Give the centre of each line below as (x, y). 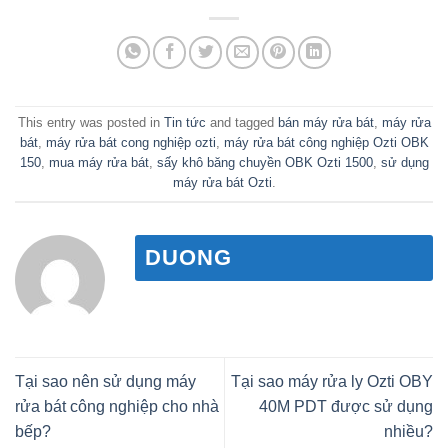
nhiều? (408, 432)
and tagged (241, 123)
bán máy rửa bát (325, 123)
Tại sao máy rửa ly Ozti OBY (332, 382)
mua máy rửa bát (98, 163)
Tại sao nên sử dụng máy (105, 382)
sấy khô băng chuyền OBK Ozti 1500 (264, 163)
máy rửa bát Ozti (222, 183)
